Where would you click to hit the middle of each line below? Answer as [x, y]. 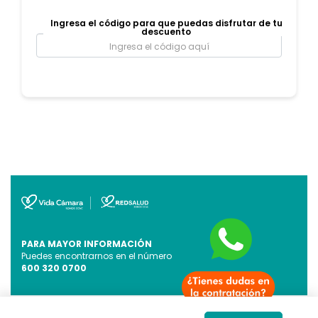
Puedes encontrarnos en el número [97, 256]
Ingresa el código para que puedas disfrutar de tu [166, 23]
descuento [166, 31]
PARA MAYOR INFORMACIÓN [87, 243]
